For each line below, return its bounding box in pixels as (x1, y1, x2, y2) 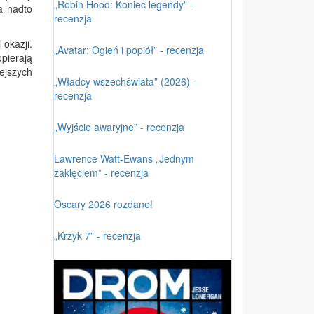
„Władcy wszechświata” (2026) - (54, 74, 196, 88)
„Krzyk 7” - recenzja (54, 228, 141, 243)
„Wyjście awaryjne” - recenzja (54, 119, 184, 134)
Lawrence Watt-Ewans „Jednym (54, 151, 194, 165)
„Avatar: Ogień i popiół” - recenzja (54, 42, 204, 57)
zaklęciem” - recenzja (54, 165, 149, 179)
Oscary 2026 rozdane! (54, 196, 153, 211)
